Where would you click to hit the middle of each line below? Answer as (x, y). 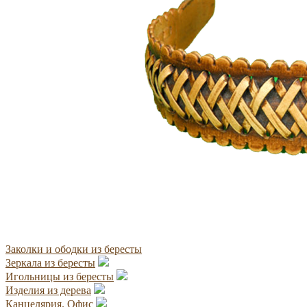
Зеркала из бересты (50, 262)
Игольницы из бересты (60, 276)
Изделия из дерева (48, 290)
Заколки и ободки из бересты (74, 249)
